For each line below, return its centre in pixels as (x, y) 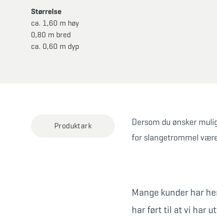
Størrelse (46, 11)
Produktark (73, 126)
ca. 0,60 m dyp (55, 46)
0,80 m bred (51, 35)
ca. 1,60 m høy (55, 23)
